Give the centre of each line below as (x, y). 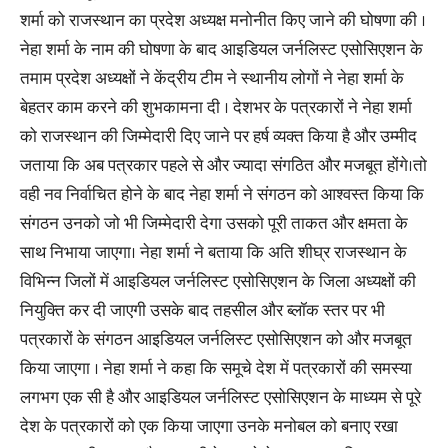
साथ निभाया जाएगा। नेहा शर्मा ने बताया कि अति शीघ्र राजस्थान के (213, 253)
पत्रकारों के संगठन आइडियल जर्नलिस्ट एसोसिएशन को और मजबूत (216, 340)
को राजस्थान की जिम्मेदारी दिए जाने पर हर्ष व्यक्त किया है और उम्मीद (218, 137)
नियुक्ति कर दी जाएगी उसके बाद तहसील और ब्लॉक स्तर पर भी (202, 311)
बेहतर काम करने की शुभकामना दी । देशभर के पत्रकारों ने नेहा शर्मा (216, 108)
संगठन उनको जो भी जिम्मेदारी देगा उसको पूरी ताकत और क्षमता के (214, 224)
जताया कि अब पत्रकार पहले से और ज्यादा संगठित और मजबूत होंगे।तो (223, 166)
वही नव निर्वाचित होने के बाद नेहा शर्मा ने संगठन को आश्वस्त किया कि (222, 195)
